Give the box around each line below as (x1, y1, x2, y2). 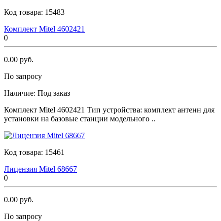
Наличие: (4, 88, 37, 97)
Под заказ (37, 88, 70, 97)
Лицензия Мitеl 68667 (4, 164, 77, 173)
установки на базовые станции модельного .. (4, 114, 155, 123)
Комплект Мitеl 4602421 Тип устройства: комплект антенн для (4, 105, 215, 114)
